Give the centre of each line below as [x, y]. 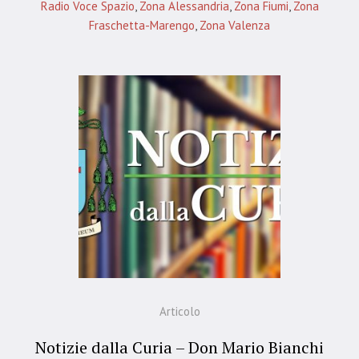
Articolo [179, 311]
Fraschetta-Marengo [142, 25]
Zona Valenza [235, 25]
